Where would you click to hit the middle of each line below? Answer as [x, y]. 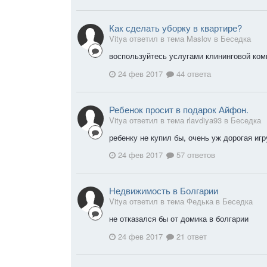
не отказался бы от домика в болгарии [180, 219]
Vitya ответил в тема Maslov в [165, 39]
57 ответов [195, 155]
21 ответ [190, 236]
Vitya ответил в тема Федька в [166, 201]
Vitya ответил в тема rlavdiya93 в [170, 120]
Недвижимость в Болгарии [164, 191]
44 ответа [193, 73]
